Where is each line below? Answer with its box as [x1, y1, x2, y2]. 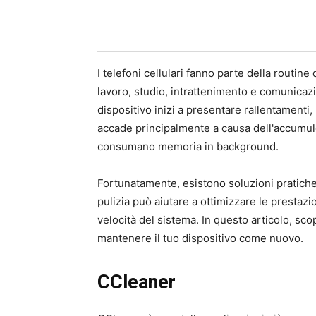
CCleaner [97, 271, 176, 293]
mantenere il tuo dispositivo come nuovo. [97, 231, 303, 245]
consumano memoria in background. [97, 140, 279, 153]
